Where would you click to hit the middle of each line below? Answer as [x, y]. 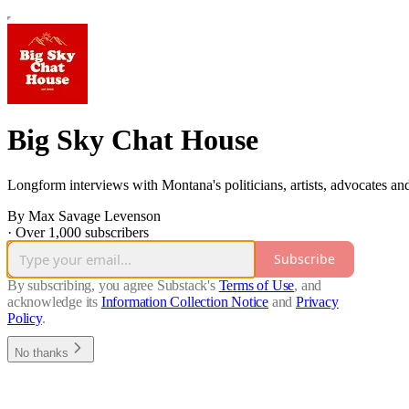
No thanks [42, 352]
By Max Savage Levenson [84, 215]
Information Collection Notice [185, 301]
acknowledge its [53, 301]
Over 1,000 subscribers [82, 232]
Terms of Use [257, 285]
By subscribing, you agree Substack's [111, 285]
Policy [25, 318]
